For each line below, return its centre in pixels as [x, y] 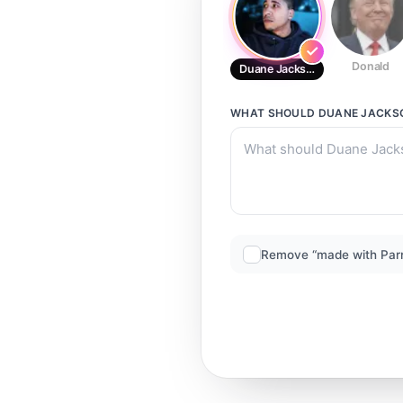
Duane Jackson [280, 69]
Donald [371, 66]
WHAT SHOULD [274, 113]
